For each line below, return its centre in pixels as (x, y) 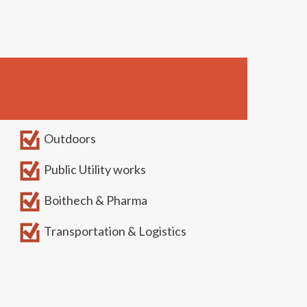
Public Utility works (94, 170)
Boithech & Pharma (95, 200)
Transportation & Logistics (114, 231)
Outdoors (69, 139)
